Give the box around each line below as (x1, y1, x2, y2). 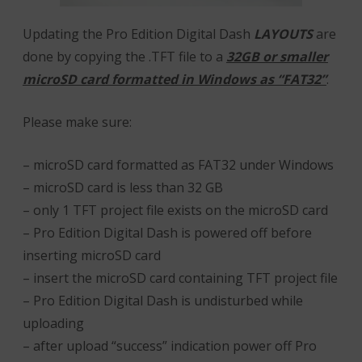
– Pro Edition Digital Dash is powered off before (22, 224, 312, 242)
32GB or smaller (225, 48, 328, 65)
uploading (22, 314, 84, 332)
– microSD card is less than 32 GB (22, 179, 223, 196)
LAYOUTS (253, 25, 313, 43)
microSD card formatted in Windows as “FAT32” (22, 70, 326, 88)
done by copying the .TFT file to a (22, 48, 226, 65)
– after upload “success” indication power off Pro (22, 337, 317, 355)
